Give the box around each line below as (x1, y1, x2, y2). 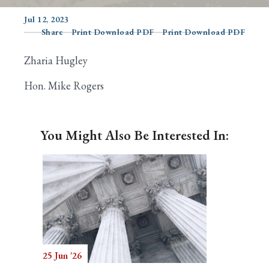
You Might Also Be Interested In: (40, 126, 229, 144)
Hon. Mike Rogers (24, 79, 104, 92)
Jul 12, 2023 (24, 14, 68, 25)
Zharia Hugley (24, 53, 88, 67)
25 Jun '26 (43, 249, 82, 262)
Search (24, 39, 55, 53)
